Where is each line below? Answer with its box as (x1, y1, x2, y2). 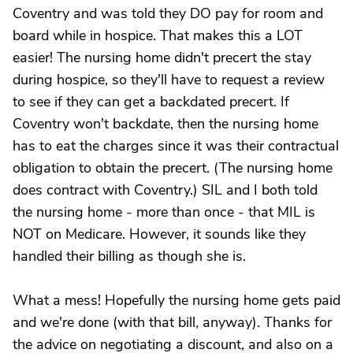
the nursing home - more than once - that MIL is (13, 203, 315, 221)
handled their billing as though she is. (13, 247, 246, 266)
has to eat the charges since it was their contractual (13, 136, 339, 155)
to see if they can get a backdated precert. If (13, 92, 289, 111)
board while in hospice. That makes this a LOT (13, 26, 303, 45)
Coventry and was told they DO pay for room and (13, 4, 323, 23)
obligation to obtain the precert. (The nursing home (13, 158, 333, 177)
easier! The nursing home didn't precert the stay (13, 48, 311, 67)
